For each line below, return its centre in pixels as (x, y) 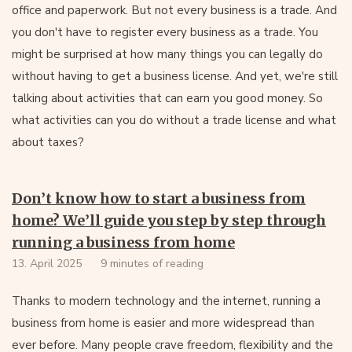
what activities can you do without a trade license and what (174, 120)
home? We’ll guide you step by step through (169, 220)
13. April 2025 (47, 264)
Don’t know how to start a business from (159, 198)
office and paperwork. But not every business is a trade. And (174, 10)
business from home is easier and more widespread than (163, 323)
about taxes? (48, 142)
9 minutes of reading (152, 264)
